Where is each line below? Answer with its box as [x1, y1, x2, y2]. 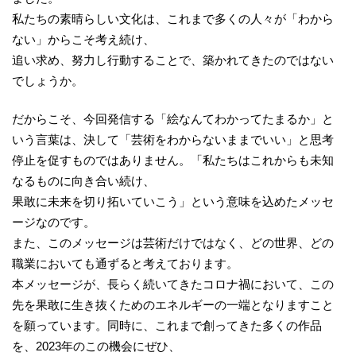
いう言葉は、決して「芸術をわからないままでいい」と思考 [12, 133, 334, 146]
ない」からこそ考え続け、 [12, 32, 155, 46]
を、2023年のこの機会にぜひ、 [12, 339, 180, 353]
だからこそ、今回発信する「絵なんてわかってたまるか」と [12, 112, 334, 126]
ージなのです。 [12, 215, 95, 229]
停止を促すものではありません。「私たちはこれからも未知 [12, 153, 334, 167]
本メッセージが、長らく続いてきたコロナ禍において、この [12, 277, 334, 291]
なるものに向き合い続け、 [12, 174, 155, 188]
